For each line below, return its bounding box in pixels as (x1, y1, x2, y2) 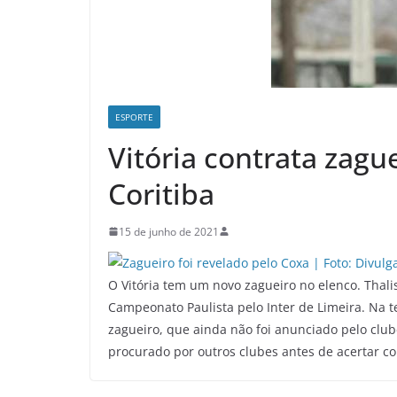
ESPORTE (115, 110, 153, 123)
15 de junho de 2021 (119, 223, 219, 239)
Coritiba (108, 174, 214, 213)
